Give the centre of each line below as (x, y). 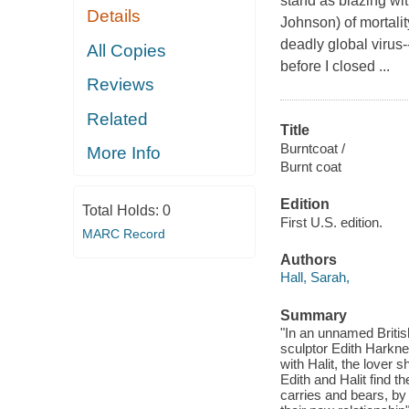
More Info (124, 153)
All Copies (127, 50)
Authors (308, 259)
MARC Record (123, 233)
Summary (313, 315)
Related (118, 119)
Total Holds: (122, 210)
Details (114, 16)
